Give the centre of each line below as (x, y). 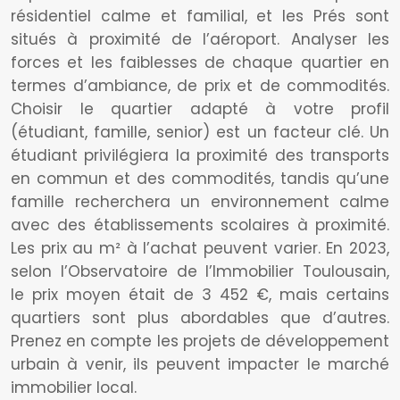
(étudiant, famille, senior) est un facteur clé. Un (200, 132)
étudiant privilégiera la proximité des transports (200, 155)
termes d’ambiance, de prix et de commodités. (200, 86)
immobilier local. (74, 387)
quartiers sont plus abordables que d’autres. (200, 318)
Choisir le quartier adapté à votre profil (200, 109)
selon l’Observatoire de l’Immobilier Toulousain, (200, 271)
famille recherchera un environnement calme (200, 202)
